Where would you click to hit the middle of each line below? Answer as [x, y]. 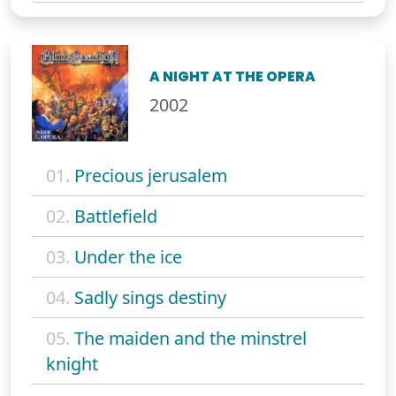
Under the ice [128, 257]
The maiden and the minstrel [190, 339]
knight [72, 364]
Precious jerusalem [151, 176]
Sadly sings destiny [150, 298]
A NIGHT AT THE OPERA [233, 77]
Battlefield [116, 217]
